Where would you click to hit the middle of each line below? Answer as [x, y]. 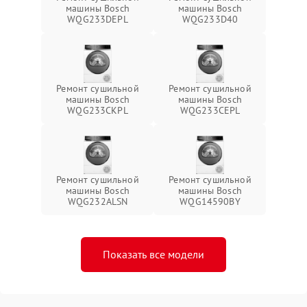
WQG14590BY [210, 202]
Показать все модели [153, 255]
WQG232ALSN [98, 202]
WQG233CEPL [210, 111]
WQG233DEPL [98, 20]
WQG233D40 [210, 20]
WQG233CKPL [98, 111]
